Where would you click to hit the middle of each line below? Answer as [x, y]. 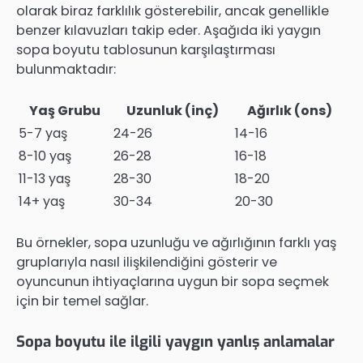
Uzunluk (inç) [173, 111]
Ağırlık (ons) [290, 111]
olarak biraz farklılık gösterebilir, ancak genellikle [173, 11]
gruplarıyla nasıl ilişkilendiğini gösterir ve [147, 263]
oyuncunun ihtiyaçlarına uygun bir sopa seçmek [173, 282]
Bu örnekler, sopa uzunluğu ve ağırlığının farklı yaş [176, 243]
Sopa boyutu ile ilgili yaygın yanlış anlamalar [175, 342]
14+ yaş [42, 202]
